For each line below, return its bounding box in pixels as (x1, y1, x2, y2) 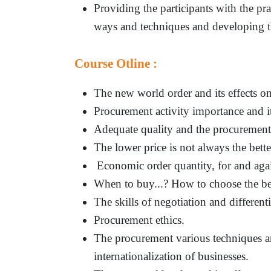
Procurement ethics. (94, 213, 185, 226)
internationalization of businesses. (94, 249, 249, 263)
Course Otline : (74, 56, 158, 71)
